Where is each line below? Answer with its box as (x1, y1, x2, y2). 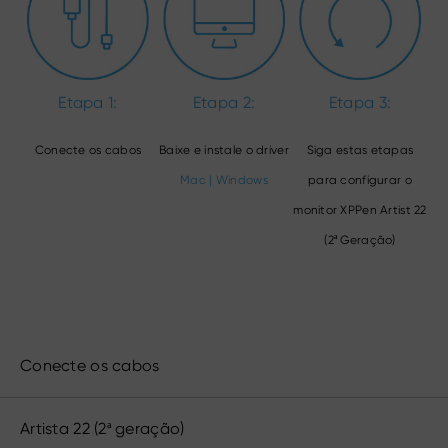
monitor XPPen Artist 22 (293, 203, 427, 218)
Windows (215, 173, 268, 188)
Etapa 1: (58, 93, 118, 113)
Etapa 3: (328, 93, 392, 113)
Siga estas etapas (306, 143, 414, 158)
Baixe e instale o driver (159, 143, 289, 158)
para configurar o (308, 173, 412, 188)
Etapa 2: (192, 93, 256, 113)
